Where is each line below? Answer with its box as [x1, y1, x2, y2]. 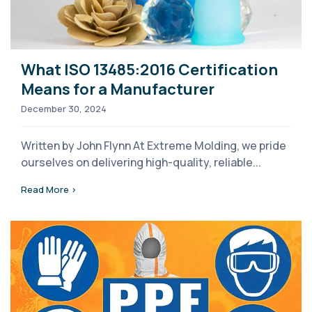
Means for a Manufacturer [21, 78, 214, 100]
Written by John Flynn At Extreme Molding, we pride [21, 137, 286, 153]
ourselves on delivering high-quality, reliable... [21, 154, 261, 170]
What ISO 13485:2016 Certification [21, 58, 278, 80]
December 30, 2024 [21, 102, 107, 115]
